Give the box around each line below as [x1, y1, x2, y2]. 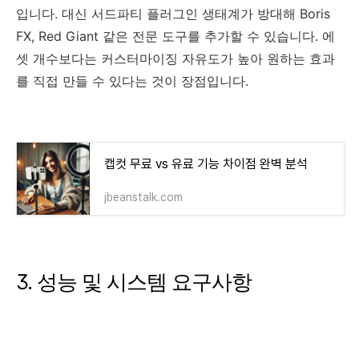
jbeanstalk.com [104, 190, 183, 204]
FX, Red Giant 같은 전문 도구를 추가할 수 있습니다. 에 [16, 27, 335, 44]
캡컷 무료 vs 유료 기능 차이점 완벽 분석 [104, 155, 308, 171]
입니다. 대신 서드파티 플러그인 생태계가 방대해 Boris [16, 5, 330, 22]
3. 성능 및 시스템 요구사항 [16, 268, 252, 294]
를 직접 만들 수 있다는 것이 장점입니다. [16, 72, 248, 89]
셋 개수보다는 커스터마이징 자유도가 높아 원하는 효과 [16, 50, 335, 67]
